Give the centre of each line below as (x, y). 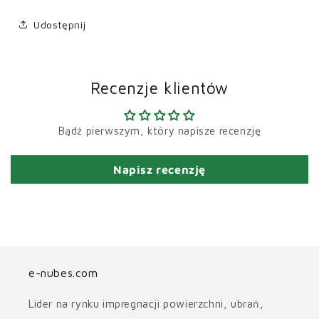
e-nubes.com (63, 273)
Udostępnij (60, 24)
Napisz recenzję (159, 170)
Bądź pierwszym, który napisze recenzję (159, 131)
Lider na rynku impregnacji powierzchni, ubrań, (146, 304)
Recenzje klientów (159, 88)
